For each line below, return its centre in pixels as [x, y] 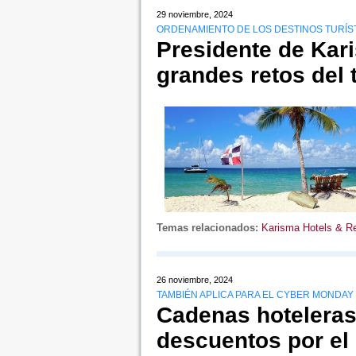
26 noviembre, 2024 [194, 280]
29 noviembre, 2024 [194, 14]
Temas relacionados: [207, 228]
